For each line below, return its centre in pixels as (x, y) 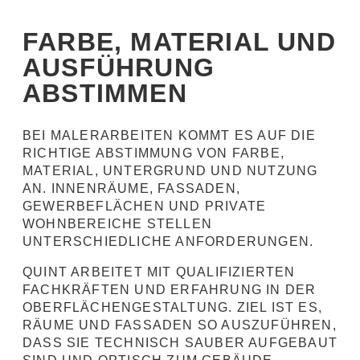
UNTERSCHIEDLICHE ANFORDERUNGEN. (168, 241)
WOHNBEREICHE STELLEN (117, 224)
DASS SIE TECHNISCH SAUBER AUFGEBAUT (180, 343)
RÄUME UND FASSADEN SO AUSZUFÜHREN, (180, 325)
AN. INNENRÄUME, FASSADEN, (131, 188)
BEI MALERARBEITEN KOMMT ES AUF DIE (169, 135)
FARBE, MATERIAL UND (179, 42)
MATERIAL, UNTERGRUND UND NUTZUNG (170, 171)
